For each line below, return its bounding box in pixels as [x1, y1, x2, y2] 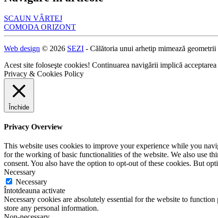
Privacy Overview [4, 122, 63, 131]
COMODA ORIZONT [4, 22, 76, 31]
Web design [4, 44, 40, 53]
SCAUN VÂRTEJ [4, 14, 62, 22]
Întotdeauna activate [4, 186, 65, 195]
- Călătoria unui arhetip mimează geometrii [84, 44, 216, 53]
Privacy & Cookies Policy [4, 69, 84, 78]
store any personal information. [4, 204, 99, 213]
